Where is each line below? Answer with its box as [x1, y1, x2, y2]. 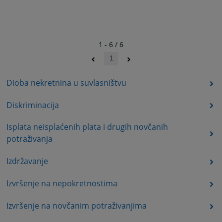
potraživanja [6, 133, 53, 145]
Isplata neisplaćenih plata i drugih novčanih [6, 121, 168, 133]
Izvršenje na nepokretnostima [6, 178, 117, 189]
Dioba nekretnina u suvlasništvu [6, 77, 126, 88]
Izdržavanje [6, 156, 48, 167]
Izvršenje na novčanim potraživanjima [6, 200, 147, 211]
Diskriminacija [6, 99, 59, 111]
